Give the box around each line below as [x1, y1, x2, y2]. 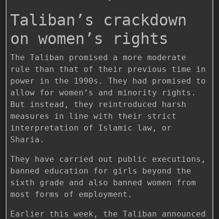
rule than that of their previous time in [10, 64, 206, 74]
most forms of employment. [10, 189, 132, 199]
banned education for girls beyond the [10, 166, 191, 175]
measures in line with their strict [10, 111, 176, 121]
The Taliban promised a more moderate [10, 52, 186, 62]
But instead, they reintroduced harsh [10, 99, 186, 109]
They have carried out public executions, [10, 154, 206, 164]
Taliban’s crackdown [10, 10, 187, 29]
